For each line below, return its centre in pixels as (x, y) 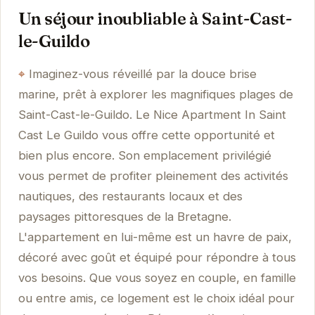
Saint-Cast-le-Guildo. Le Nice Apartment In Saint (152, 114)
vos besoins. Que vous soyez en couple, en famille (157, 277)
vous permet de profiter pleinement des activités (153, 175)
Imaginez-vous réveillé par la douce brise (142, 73)
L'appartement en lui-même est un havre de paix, (155, 237)
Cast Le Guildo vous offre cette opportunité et (146, 135)
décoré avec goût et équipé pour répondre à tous (157, 257)
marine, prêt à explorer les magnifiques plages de (155, 94)
